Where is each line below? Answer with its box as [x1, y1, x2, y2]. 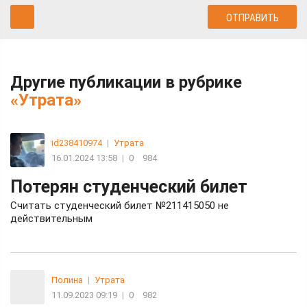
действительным [10, 212, 93, 225]
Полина [51, 274, 83, 285]
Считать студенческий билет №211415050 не [10, 199, 229, 212]
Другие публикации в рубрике [10, 72, 242, 92]
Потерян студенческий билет [10, 176, 247, 197]
